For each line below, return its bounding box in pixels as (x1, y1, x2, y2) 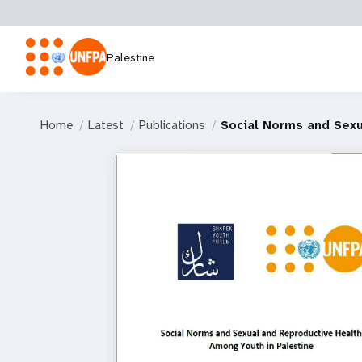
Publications (139, 117, 205, 133)
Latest (88, 117, 124, 133)
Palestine (107, 49, 154, 65)
